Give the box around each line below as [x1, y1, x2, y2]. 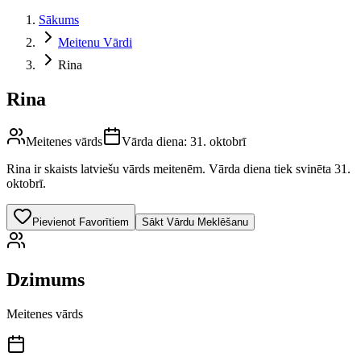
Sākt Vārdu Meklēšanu [142, 215, 248, 228]
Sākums [39, 13, 79, 27]
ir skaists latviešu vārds [31, 161, 153, 176]
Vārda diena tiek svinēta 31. [205, 161, 351, 176]
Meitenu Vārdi [58, 35, 132, 49]
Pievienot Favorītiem [32, 215, 129, 228]
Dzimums [6, 268, 85, 290]
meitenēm [153, 161, 202, 176]
